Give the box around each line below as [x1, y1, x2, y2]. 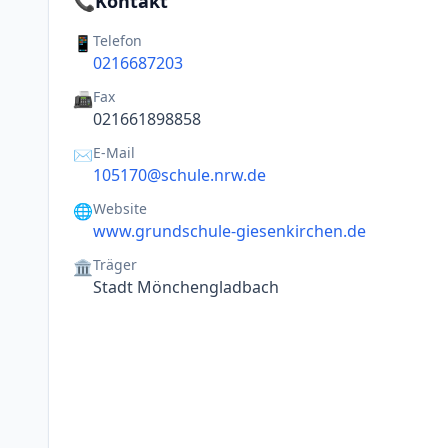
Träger [93, 255, 137, 274]
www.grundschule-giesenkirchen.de [93, 220, 366, 242]
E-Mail [93, 143, 135, 162]
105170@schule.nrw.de [93, 164, 266, 186]
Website [93, 199, 147, 218]
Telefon [93, 31, 142, 50]
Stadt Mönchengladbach [93, 276, 279, 298]
